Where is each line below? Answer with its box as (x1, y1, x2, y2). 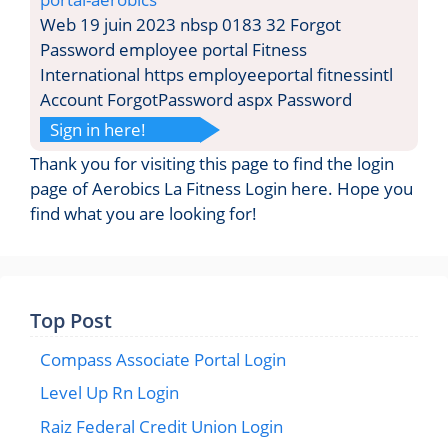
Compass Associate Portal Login (40, 347, 286, 371)
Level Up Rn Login (40, 381, 179, 404)
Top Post (30, 306, 112, 334)
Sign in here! (50, 117, 146, 141)
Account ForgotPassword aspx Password (40, 87, 352, 111)
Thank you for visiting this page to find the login (30, 151, 394, 175)
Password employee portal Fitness (40, 37, 307, 61)
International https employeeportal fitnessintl (40, 62, 393, 86)
